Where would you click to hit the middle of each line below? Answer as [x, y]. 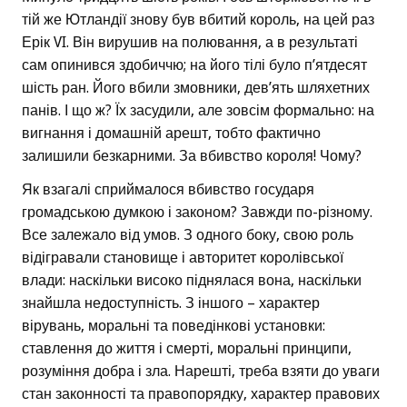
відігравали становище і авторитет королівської [183, 258]
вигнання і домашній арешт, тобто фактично [171, 134]
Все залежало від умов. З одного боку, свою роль [188, 235]
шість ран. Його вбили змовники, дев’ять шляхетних [196, 88]
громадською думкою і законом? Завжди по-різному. [197, 213]
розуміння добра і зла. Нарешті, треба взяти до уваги [201, 372]
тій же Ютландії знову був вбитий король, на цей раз [198, 20]
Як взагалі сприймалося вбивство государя [168, 190]
